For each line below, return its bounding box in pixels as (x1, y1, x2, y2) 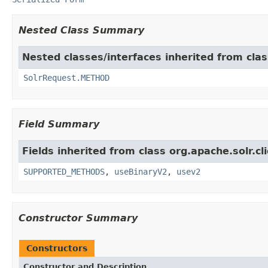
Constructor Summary (19, 212, 138, 224)
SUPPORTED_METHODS (23, 166, 105, 176)
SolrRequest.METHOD (23, 72, 109, 83)
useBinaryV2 (114, 166, 167, 176)
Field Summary (19, 118, 99, 130)
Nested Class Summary (19, 24, 144, 36)
